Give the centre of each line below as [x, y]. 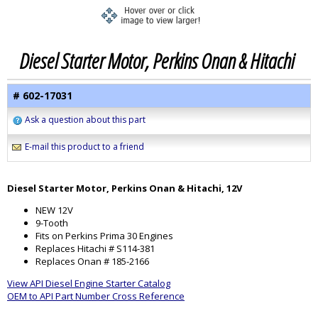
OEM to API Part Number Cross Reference [96, 296]
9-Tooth [52, 223]
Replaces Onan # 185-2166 [92, 261]
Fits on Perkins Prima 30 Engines [104, 235]
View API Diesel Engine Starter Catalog [89, 283]
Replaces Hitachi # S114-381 [95, 248]
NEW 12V [54, 210]
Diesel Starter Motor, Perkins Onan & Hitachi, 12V [125, 188]
